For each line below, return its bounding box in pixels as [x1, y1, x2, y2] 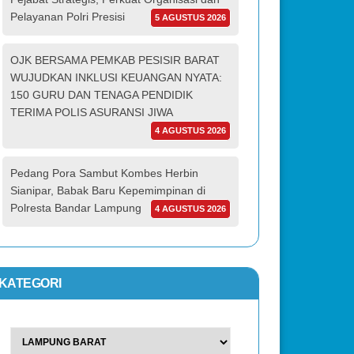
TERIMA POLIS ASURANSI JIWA [9, 105, 173, 119]
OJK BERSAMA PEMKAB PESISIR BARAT [9, 53, 220, 66]
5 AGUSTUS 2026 [155, 12, 227, 22]
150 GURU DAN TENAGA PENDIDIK [9, 88, 193, 101]
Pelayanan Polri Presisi [9, 9, 125, 23]
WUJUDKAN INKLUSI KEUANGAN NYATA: [9, 70, 222, 84]
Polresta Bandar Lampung [9, 201, 141, 214]
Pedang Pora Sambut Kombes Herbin [9, 166, 198, 179]
